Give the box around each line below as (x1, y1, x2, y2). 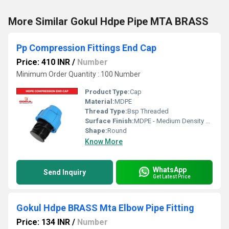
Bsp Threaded (127, 107, 169, 115)
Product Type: (85, 88, 130, 96)
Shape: (85, 127, 107, 134)
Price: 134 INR (16, 217, 70, 227)
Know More (85, 138, 123, 146)
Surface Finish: (85, 117, 134, 125)
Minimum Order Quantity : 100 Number (16, 70, 141, 78)
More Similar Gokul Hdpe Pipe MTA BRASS (8, 15, 209, 28)
